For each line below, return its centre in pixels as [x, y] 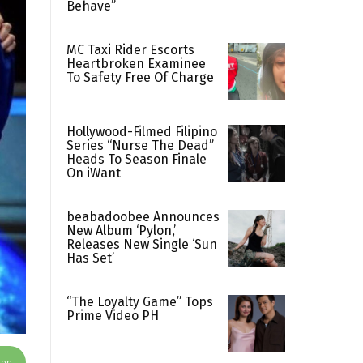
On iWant [94, 173]
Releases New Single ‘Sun [142, 245]
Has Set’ [90, 258]
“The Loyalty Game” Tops [140, 302]
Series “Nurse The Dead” [140, 146]
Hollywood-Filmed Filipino [142, 132]
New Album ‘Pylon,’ [121, 231]
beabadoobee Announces [143, 217]
